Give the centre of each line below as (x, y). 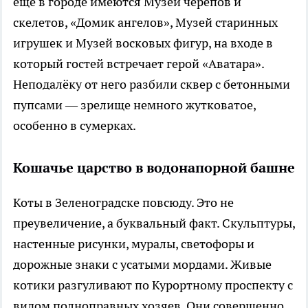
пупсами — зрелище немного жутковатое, (134, 104)
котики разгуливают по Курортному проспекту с (153, 285)
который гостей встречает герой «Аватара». (139, 63)
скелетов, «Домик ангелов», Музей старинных (145, 22)
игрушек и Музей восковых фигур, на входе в (143, 43)
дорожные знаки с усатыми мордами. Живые (142, 264)
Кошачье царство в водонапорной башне (154, 167)
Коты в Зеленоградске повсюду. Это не (123, 202)
